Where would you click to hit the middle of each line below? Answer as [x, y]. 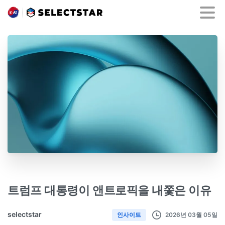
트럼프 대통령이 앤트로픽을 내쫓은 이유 [109, 190]
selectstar [25, 214]
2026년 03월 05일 [191, 214]
